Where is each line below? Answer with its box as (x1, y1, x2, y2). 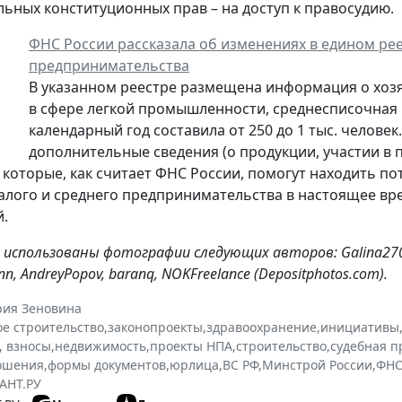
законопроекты (108, 319, 203, 336)
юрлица (170, 356, 219, 374)
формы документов (48, 356, 166, 374)
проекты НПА (150, 337, 232, 355)
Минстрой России (262, 356, 372, 374)
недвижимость (55, 337, 146, 355)
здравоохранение (206, 319, 317, 336)
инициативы (320, 319, 399, 336)
